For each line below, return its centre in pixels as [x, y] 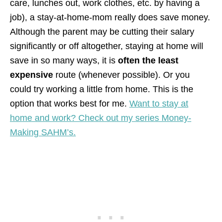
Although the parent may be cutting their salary [102, 31]
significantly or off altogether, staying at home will [107, 46]
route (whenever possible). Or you [121, 75]
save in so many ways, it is [64, 60]
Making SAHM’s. [43, 132]
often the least [148, 60]
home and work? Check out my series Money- [101, 118]
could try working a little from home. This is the [102, 89]
